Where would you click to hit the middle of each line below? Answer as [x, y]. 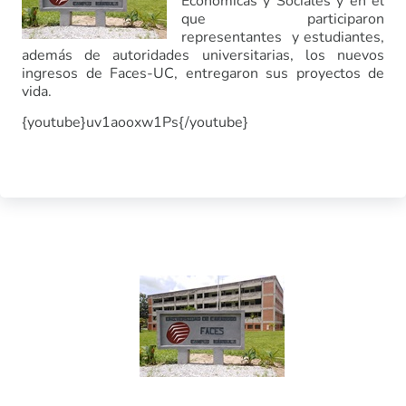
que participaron [283, 19]
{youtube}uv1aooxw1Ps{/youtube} [135, 123]
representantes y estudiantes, [283, 37]
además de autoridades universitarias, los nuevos [203, 55]
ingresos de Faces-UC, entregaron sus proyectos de [203, 73]
